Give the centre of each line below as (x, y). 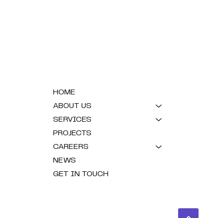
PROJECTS (72, 133)
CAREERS (71, 146)
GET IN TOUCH (81, 174)
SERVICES (72, 119)
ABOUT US (72, 106)
